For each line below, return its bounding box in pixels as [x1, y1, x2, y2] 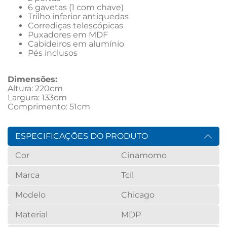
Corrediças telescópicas [28, 21, 123, 30]
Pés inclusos [28, 48, 78, 58]
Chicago [121, 190, 155, 200]
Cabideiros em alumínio [28, 39, 124, 49]
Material [15, 210, 48, 219]
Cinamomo [121, 150, 167, 160]
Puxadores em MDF [28, 30, 108, 40]
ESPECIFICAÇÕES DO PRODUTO [15, 131, 148, 141]
